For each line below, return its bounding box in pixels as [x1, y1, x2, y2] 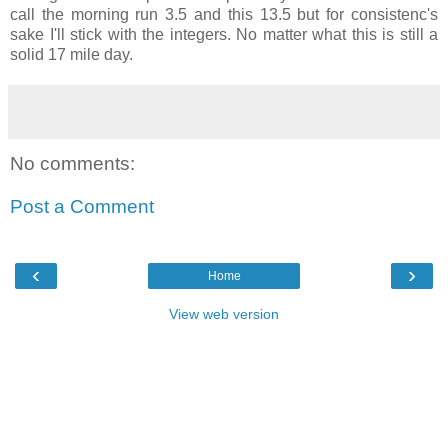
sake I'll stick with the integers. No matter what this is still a [10, 25, 438, 43]
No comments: [10, 152, 135, 174]
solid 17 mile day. [10, 45, 133, 63]
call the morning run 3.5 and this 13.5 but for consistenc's [10, 5, 438, 23]
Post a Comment [10, 196, 154, 218]
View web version [169, 305, 279, 322]
